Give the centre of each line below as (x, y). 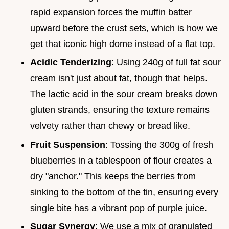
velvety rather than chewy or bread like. (110, 126)
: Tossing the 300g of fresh (159, 144)
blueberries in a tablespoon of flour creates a (121, 160)
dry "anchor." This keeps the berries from (113, 176)
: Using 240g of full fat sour (166, 63)
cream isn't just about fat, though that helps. (119, 78)
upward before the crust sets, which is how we (124, 28)
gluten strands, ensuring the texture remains (120, 110)
